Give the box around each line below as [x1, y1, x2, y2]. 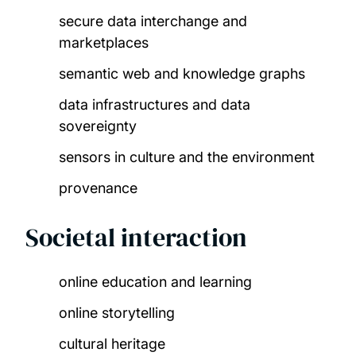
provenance [58, 180, 137, 197]
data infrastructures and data [58, 96, 250, 114]
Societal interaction [25, 220, 247, 256]
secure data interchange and [58, 13, 247, 30]
